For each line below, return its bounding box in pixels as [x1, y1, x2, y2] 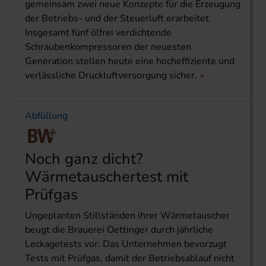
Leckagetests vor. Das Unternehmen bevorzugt [25, 237, 227, 251]
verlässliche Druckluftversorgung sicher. [25, 68, 197, 82]
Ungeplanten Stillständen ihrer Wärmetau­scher [25, 208, 230, 222]
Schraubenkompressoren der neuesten [25, 40, 191, 53]
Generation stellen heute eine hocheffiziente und [25, 54, 235, 68]
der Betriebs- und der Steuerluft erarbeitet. [25, 11, 211, 25]
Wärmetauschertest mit [25, 166, 188, 187]
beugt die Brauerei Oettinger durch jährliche [25, 223, 213, 236]
